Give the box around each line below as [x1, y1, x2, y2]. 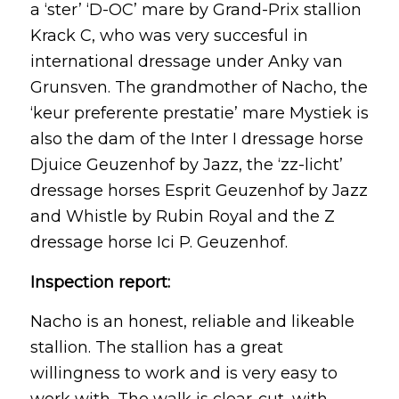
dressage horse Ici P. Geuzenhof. [29, 232, 288, 253]
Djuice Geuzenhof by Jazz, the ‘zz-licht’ [29, 155, 343, 175]
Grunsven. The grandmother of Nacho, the [29, 77, 368, 98]
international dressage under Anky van [29, 52, 343, 72]
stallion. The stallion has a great [29, 337, 283, 357]
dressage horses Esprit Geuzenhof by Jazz [29, 181, 368, 201]
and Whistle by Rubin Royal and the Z [29, 207, 335, 227]
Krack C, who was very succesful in [29, 26, 308, 46]
